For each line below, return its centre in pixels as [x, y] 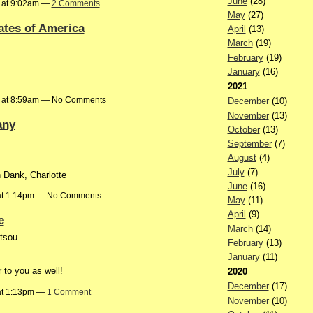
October [243, 129]
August [242, 158]
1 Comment [68, 292]
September [249, 144]
